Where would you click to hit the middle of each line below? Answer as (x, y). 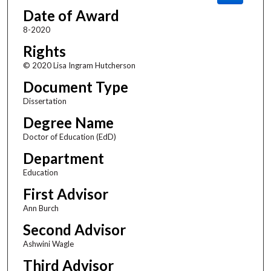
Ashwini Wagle (48, 243)
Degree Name (68, 122)
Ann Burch (41, 208)
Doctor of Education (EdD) (69, 136)
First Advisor (65, 194)
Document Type (75, 87)
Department (63, 158)
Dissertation (44, 101)
